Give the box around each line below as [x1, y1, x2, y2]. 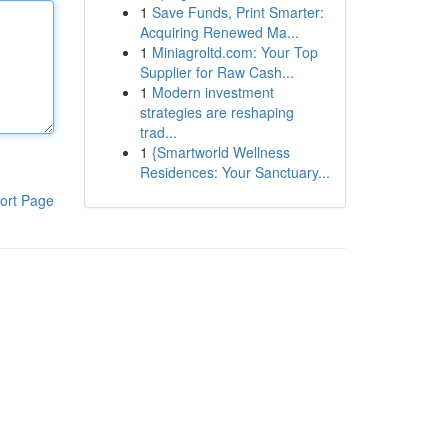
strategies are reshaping [139, 102, 294, 122]
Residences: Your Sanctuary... [139, 162, 330, 182]
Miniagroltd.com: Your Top [151, 42, 318, 62]
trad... [139, 122, 177, 142]
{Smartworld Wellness [151, 142, 290, 162]
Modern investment [151, 82, 274, 102]
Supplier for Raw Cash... [139, 62, 294, 82]
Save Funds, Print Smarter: [151, 2, 324, 22]
